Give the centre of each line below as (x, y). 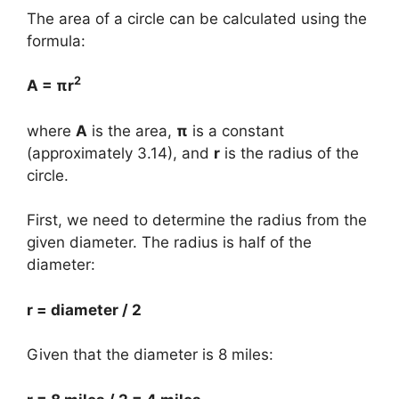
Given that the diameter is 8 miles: (150, 354)
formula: (56, 41)
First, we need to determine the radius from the (197, 220)
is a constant (236, 130)
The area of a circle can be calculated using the (197, 18)
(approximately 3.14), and (120, 153)
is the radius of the (289, 153)
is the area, (132, 130)
